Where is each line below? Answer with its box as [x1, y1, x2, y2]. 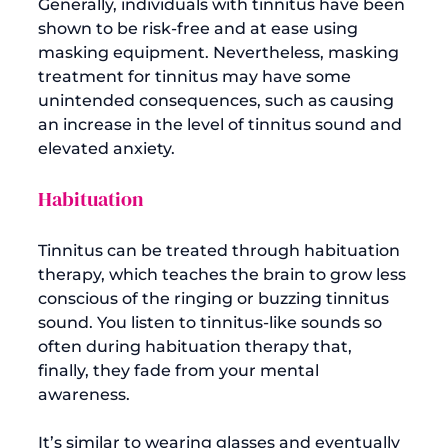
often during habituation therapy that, [38, 336, 356, 356]
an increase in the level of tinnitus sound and [38, 114, 406, 134]
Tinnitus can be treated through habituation [38, 240, 404, 260]
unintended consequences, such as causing [38, 90, 398, 110]
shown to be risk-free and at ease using [38, 18, 362, 38]
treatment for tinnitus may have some [38, 66, 355, 86]
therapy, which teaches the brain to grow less [38, 264, 410, 284]
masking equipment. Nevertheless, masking [38, 42, 403, 62]
